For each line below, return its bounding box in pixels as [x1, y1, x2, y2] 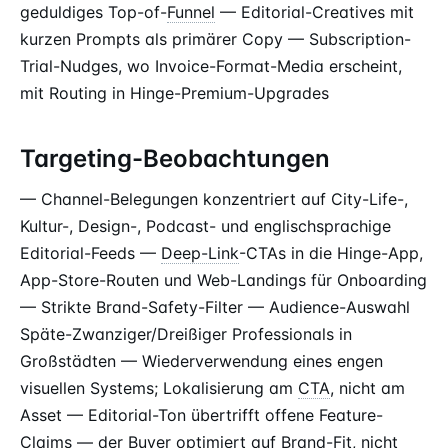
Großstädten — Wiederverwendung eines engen [20, 351, 383, 371]
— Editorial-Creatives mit [215, 2, 414, 22]
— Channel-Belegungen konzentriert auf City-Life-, [20, 189, 408, 209]
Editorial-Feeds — [20, 243, 161, 263]
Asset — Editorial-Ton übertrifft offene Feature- [20, 405, 383, 425]
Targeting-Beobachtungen [20, 144, 330, 173]
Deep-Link [161, 243, 239, 263]
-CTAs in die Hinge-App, [239, 243, 423, 263]
